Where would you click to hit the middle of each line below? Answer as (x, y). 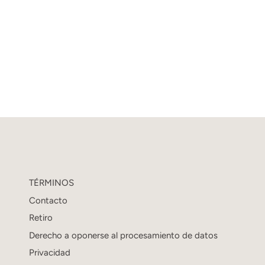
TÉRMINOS (51, 183)
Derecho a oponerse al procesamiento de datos (123, 235)
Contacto (48, 200)
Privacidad (50, 253)
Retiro (41, 218)
